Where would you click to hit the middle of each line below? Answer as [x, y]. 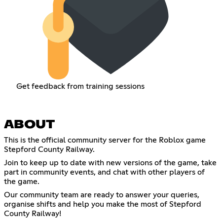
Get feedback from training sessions [80, 86]
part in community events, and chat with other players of [104, 172]
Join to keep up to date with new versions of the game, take [110, 163]
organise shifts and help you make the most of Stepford [103, 204]
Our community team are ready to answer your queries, [102, 195]
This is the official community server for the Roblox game [105, 140]
